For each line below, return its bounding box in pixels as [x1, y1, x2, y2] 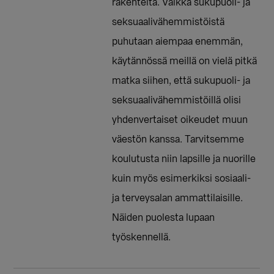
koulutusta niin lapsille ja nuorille [112, 154, 256, 165]
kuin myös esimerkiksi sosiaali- [112, 174, 251, 184]
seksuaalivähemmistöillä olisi [112, 95, 242, 106]
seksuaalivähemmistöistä [112, 17, 225, 28]
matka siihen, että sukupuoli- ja [112, 76, 251, 86]
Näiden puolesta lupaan [112, 213, 215, 223]
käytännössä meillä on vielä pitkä [112, 56, 257, 67]
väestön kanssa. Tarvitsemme [112, 135, 245, 145]
